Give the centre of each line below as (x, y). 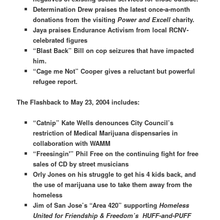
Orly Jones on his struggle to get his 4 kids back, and (114, 174)
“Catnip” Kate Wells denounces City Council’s (103, 123)
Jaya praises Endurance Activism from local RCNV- (110, 29)
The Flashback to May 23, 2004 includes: (79, 102)
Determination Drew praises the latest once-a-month (111, 9)
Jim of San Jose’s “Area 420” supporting (96, 205)
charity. (182, 19)
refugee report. (55, 81)
